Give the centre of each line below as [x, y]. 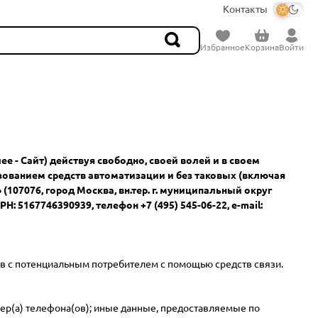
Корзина [262, 47]
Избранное [223, 47]
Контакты [245, 9]
